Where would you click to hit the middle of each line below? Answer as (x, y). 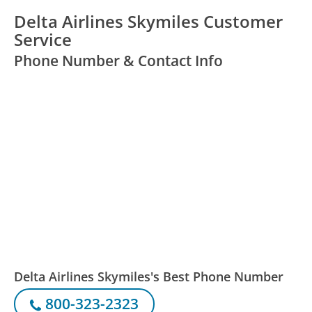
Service (43, 40)
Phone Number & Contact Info (119, 61)
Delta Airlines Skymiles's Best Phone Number (149, 276)
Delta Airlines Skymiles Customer (149, 22)
